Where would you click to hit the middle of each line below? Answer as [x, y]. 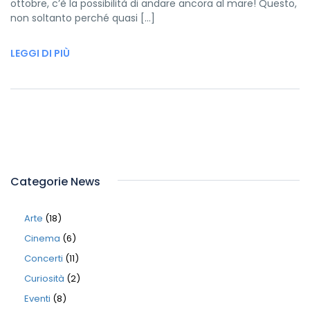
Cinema [42, 238]
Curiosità [44, 279]
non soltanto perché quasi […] [83, 18]
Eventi [37, 299]
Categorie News [55, 182]
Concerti [44, 258]
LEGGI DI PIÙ [40, 53]
